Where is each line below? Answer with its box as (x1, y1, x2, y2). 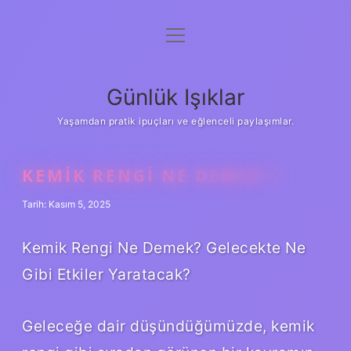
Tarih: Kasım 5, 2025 (22, 198, 110, 210)
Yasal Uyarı (142, 107, 209, 122)
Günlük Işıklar (107, 84, 244, 110)
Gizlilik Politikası (127, 68, 224, 84)
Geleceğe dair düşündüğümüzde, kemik (22, 316, 315, 335)
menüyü (165, 27, 212, 43)
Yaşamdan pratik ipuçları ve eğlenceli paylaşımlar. (57, 115, 294, 127)
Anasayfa (148, 30, 203, 45)
